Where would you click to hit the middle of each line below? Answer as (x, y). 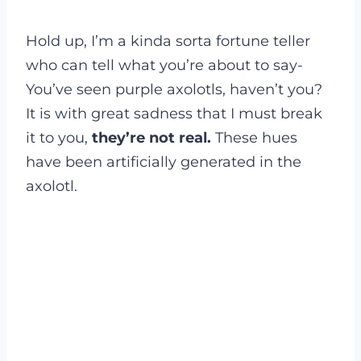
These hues (254, 137)
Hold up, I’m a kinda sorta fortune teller (168, 41)
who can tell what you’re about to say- (164, 65)
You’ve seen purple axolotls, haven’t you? (174, 89)
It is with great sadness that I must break (174, 113)
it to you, (57, 137)
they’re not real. (149, 137)
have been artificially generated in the (164, 162)
